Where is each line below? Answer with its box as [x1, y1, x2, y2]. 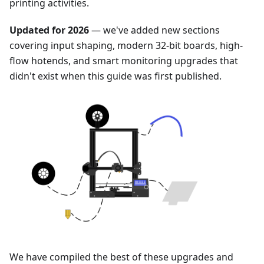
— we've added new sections [89, 24, 220, 37]
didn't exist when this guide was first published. [9, 70, 222, 83]
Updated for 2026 [9, 24, 89, 37]
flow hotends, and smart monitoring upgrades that [9, 54, 238, 68]
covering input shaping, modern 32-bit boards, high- [9, 39, 243, 52]
